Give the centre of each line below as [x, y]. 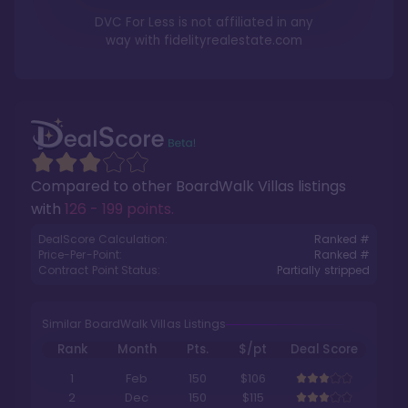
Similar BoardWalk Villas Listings [134, 324]
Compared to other [103, 186]
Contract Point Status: [100, 270]
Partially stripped [323, 270]
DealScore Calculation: [103, 239]
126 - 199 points [118, 209]
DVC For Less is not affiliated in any [204, 22]
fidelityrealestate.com [233, 41]
